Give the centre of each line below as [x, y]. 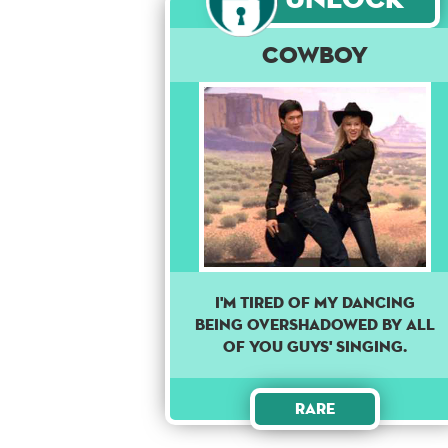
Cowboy [315, 55]
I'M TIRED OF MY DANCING [315, 303]
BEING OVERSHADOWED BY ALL [315, 325]
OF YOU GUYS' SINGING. [315, 347]
